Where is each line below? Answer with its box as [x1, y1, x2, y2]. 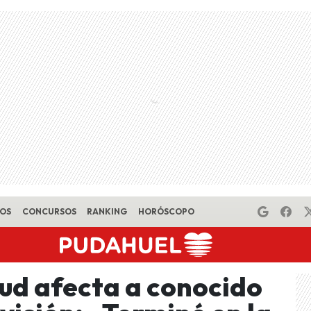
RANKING [87, 206, 128, 217]
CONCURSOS [22, 206, 76, 217]
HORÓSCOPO [137, 206, 194, 217]
